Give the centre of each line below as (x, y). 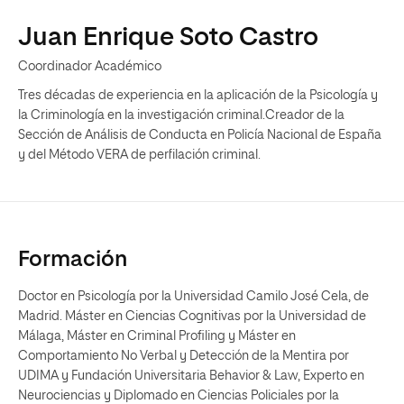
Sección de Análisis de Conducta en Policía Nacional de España (200, 135)
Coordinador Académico (90, 67)
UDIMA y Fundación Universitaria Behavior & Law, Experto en (191, 376)
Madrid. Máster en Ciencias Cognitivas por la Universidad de (192, 317)
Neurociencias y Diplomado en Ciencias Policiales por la (179, 396)
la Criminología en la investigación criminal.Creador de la (181, 115)
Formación (73, 260)
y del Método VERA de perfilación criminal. (139, 155)
